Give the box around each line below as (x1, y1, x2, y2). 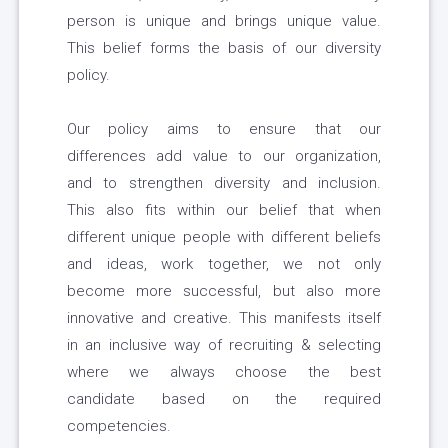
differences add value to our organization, (67, 147, 381, 166)
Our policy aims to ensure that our (67, 120, 381, 139)
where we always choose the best (67, 363, 381, 382)
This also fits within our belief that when (67, 201, 381, 220)
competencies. (67, 417, 171, 436)
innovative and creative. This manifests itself (67, 309, 381, 328)
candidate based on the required (67, 390, 381, 409)
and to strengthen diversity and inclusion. (67, 174, 381, 193)
